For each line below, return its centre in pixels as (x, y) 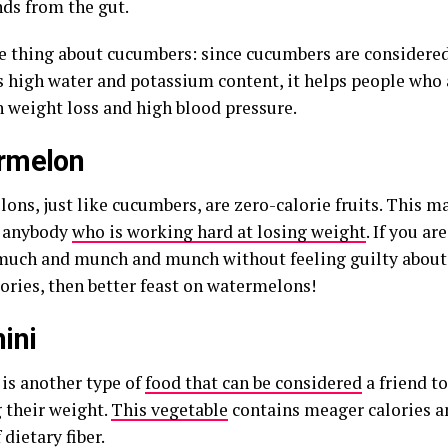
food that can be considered (253, 382)
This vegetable (169, 409)
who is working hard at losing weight (219, 231)
